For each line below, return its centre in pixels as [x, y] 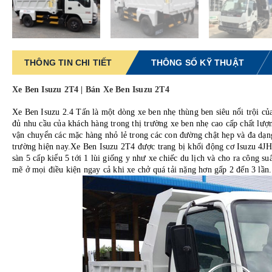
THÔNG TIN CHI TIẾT [68, 63]
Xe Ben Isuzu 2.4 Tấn [51, 112]
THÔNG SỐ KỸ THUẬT [198, 63]
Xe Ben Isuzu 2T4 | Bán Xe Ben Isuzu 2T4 [91, 90]
